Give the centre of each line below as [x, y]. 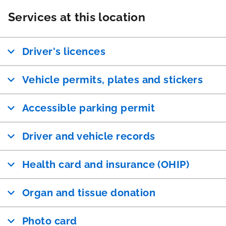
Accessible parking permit [89, 108]
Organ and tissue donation [89, 192]
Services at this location [77, 17]
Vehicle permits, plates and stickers [113, 79]
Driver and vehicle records [89, 136]
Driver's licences [64, 51]
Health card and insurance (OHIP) [106, 164]
